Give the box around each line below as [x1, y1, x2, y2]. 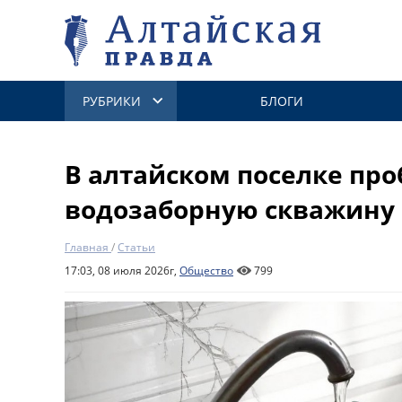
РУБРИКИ [83, 92, 141, 109]
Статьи [118, 240, 155, 255]
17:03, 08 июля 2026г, [65, 263, 179, 278]
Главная [65, 240, 109, 255]
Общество [179, 263, 233, 278]
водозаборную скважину [65, 192, 395, 226]
